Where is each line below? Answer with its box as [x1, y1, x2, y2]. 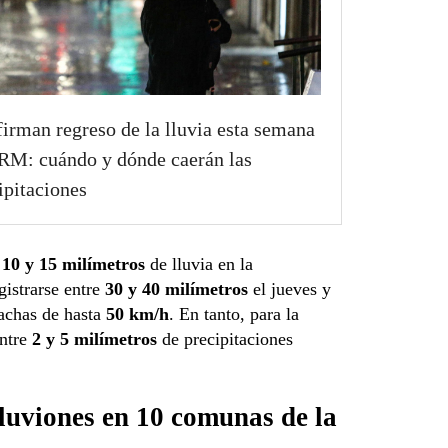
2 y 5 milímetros [32, 328, 157, 349]
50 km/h [106, 303, 169, 324]
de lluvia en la [145, 253, 253, 274]
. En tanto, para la [169, 303, 299, 324]
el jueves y [248, 278, 331, 299]
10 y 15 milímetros [2, 253, 145, 274]
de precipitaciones [157, 328, 293, 349]
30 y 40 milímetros [105, 278, 248, 299]
